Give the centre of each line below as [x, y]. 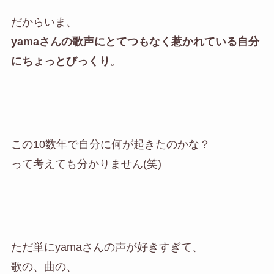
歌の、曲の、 [44, 266]
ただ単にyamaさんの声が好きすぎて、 [107, 247]
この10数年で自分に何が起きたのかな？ [110, 144]
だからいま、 [44, 22]
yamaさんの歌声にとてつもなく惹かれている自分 [135, 42]
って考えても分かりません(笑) [86, 164]
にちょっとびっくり [60, 61]
